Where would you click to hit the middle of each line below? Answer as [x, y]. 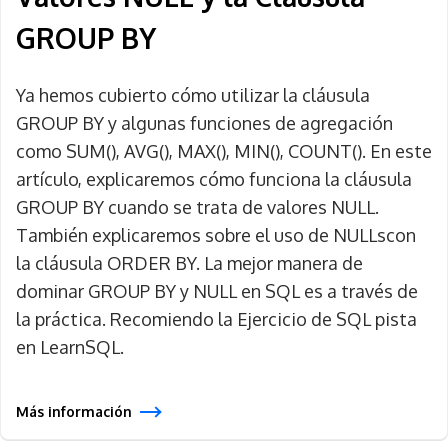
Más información [74, 411]
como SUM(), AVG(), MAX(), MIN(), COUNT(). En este [224, 151]
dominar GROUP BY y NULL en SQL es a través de [217, 291]
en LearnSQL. [70, 347]
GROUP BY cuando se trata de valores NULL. [197, 207]
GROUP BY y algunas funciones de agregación [204, 123]
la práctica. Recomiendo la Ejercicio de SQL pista [216, 319]
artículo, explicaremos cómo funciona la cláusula [214, 179]
